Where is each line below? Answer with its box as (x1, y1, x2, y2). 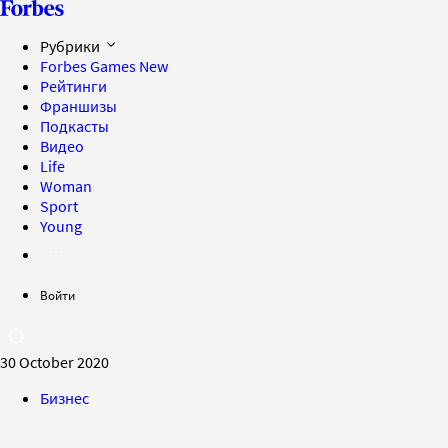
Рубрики (40, 36, 103, 56)
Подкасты (40, 116, 109, 136)
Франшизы (40, 96, 117, 116)
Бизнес (40, 388, 89, 408)
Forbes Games (40, 56, 139, 76)
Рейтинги (40, 76, 107, 96)
